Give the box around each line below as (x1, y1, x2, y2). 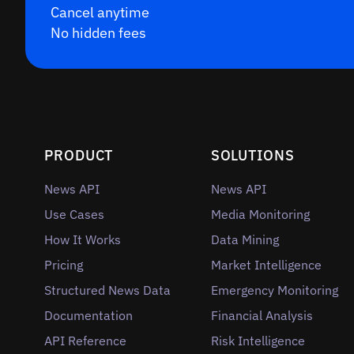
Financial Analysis (210, 307, 313, 324)
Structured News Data (44, 282, 171, 299)
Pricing (44, 257, 83, 273)
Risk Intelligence (210, 333, 305, 349)
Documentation (44, 307, 133, 324)
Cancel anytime (51, 3, 149, 22)
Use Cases (44, 206, 104, 223)
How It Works (44, 232, 121, 248)
